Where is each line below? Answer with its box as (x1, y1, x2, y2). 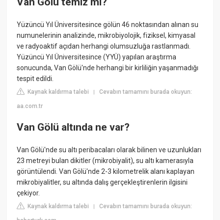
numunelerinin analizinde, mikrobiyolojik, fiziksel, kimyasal (17, 31, 196, 39)
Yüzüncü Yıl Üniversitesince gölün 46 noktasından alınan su (17, 20, 199, 28)
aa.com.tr (17, 102, 43, 110)
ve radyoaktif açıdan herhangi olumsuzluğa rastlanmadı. (17, 42, 191, 50)
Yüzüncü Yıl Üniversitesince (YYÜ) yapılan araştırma (17, 53, 177, 61)
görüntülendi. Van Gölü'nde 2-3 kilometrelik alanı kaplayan (17, 167, 195, 175)
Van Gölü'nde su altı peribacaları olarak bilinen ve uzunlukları (17, 145, 202, 154)
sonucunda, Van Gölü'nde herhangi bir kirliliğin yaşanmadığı (17, 63, 199, 72)
